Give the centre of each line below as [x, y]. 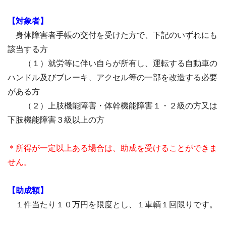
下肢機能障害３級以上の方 [56, 120]
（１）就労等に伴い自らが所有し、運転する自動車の [112, 63]
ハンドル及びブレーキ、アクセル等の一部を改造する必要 [112, 77]
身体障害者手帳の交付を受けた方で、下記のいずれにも [117, 35]
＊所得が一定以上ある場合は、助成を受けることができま [112, 148]
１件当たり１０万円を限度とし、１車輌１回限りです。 [117, 205]
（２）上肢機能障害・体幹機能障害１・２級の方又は [112, 106]
